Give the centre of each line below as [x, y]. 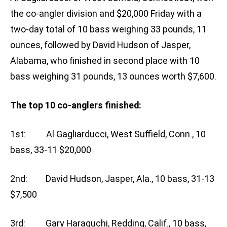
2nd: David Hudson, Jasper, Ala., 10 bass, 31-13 [112, 179]
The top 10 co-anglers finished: [76, 105]
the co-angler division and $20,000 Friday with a [106, 14]
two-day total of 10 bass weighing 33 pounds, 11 [108, 29]
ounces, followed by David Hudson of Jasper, [100, 45]
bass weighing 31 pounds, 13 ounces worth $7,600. [113, 77]
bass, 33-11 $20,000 [51, 150]
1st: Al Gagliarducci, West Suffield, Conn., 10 [108, 134]
